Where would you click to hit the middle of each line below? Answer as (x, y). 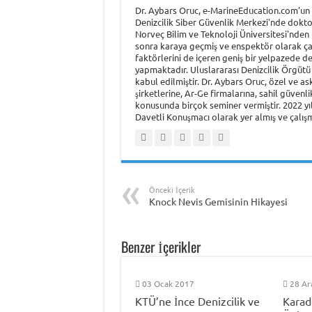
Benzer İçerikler (161, 246)
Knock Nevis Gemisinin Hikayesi (218, 201)
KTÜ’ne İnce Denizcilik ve (197, 301)
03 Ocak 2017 (168, 283)
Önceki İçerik (172, 189)
